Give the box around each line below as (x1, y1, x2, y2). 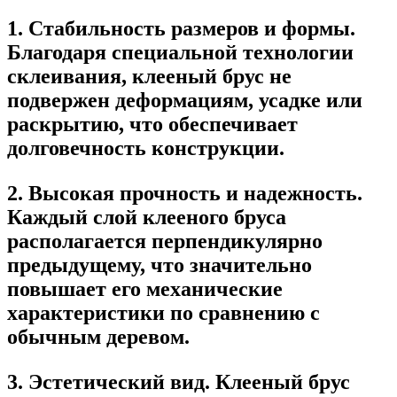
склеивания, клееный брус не (7, 64, 292, 88)
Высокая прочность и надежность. (28, 181, 362, 205)
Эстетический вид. (28, 370, 210, 393)
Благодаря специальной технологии (7, 40, 354, 64)
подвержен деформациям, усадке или (7, 88, 362, 112)
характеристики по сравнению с (7, 300, 320, 324)
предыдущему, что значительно (7, 253, 312, 276)
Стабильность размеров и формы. (28, 16, 355, 40)
